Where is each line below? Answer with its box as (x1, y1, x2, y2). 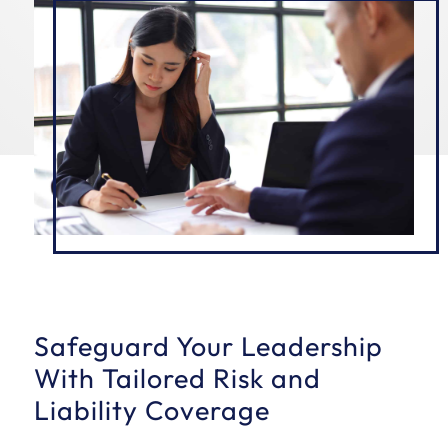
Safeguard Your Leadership (33, 329, 383, 363)
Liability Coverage (33, 393, 270, 427)
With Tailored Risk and (33, 361, 321, 395)
